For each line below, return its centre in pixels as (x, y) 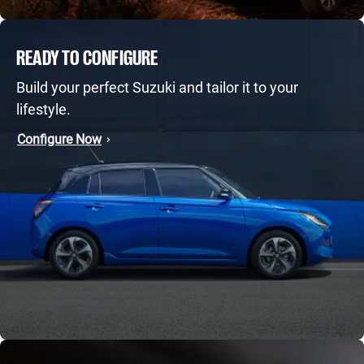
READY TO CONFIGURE (87, 56)
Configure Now (59, 139)
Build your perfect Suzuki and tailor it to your (157, 87)
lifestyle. (43, 109)
